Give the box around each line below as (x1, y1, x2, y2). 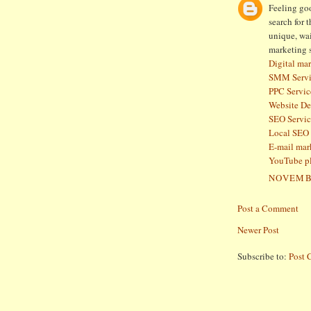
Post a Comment (237, 202, 299, 215)
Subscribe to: (237, 250, 289, 263)
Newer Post (237, 224, 279, 237)
